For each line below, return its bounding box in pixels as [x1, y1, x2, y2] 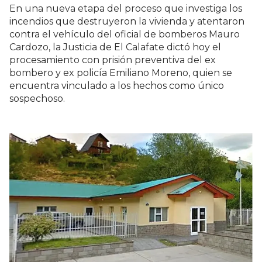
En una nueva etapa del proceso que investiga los [9, 2, 242, 14]
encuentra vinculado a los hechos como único [9, 80, 224, 91]
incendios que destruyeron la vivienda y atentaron [9, 15, 244, 27]
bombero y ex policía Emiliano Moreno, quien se [9, 67, 232, 78]
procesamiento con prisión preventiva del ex [9, 54, 216, 65]
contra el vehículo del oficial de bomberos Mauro [9, 28, 240, 40]
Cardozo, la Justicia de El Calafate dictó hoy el [9, 41, 221, 53]
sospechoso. [9, 92, 65, 104]
